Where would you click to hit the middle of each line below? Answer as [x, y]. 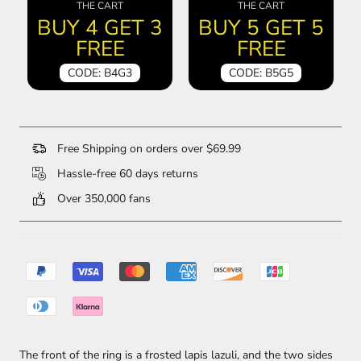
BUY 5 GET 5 [261, 28]
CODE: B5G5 [261, 73]
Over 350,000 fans [102, 199]
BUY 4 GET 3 [100, 28]
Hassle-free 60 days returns [126, 174]
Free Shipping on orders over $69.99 [147, 149]
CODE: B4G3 [100, 73]
